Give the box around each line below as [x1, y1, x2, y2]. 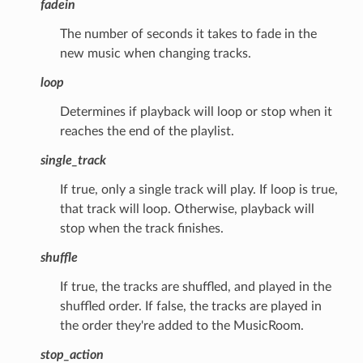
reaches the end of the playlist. [59, 124, 234, 138]
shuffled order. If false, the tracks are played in [59, 299, 322, 313]
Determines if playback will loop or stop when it [59, 105, 332, 118]
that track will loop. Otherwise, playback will [59, 202, 314, 216]
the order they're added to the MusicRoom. [59, 318, 304, 332]
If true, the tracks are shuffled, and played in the [59, 280, 331, 293]
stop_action [40, 348, 104, 361]
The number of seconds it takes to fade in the [59, 27, 317, 41]
